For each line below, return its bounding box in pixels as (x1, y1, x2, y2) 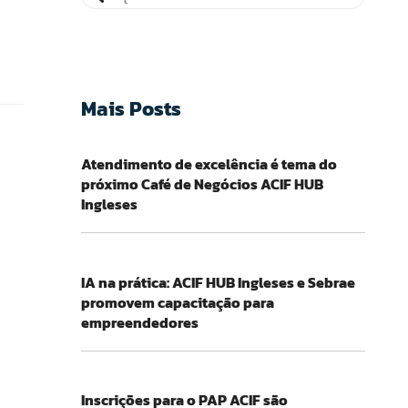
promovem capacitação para (80, 291, 274, 313)
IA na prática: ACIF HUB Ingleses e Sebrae (80, 270, 355, 293)
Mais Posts (80, 93, 181, 124)
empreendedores (80, 311, 199, 333)
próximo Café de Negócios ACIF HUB (80, 173, 323, 196)
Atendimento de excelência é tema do (80, 153, 337, 176)
